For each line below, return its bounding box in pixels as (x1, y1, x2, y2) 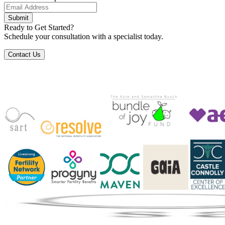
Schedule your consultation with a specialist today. (4, 32, 163, 41)
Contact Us (8, 50, 41, 58)
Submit (8, 14, 29, 22)
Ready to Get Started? (4, 23, 74, 32)
